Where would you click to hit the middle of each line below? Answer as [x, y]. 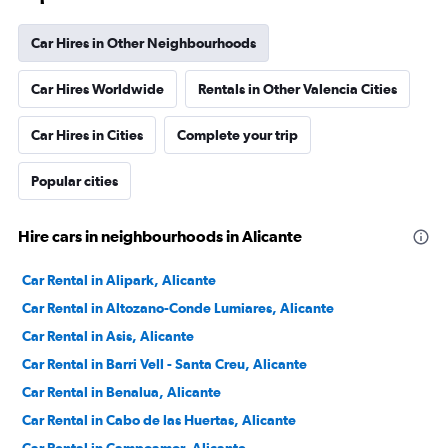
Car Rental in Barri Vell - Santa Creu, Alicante [164, 364]
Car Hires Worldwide [97, 89]
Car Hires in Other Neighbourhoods [143, 43]
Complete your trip [237, 135]
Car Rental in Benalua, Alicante [121, 392]
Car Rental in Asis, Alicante [108, 336]
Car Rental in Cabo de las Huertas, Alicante [159, 420]
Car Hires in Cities [87, 135]
